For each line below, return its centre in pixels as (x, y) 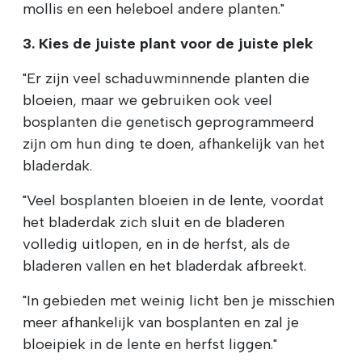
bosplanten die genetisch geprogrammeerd (168, 122)
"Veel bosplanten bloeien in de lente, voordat (173, 201)
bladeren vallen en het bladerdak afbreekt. (164, 266)
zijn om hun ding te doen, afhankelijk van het (174, 144)
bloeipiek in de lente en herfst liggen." (150, 345)
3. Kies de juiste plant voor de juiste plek (168, 44)
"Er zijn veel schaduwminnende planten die (166, 79)
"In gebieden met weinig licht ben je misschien (179, 301)
